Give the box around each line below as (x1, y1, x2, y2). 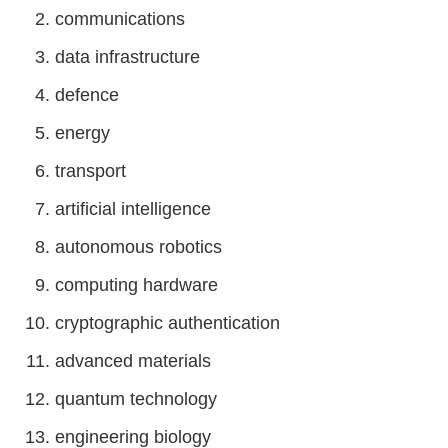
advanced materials (55, 351, 211, 371)
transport (55, 161, 126, 181)
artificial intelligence (55, 199, 211, 219)
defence (55, 85, 119, 105)
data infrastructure (55, 47, 200, 67)
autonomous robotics (55, 237, 222, 257)
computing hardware (55, 275, 218, 295)
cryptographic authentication (55, 313, 280, 333)
